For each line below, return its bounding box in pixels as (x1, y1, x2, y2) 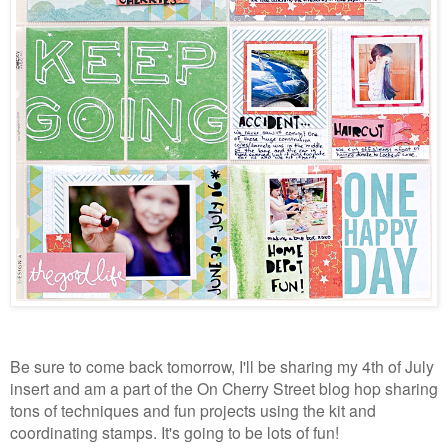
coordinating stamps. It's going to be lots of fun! (10, 420, 339, 443)
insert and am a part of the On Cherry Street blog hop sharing (10, 376, 438, 399)
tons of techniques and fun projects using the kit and (10, 398, 376, 421)
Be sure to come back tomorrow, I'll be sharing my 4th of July (10, 354, 434, 377)
